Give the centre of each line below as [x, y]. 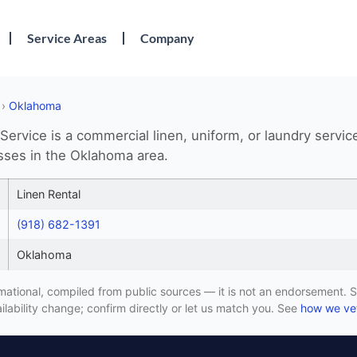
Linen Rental [49, 194]
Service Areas [67, 38]
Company [168, 38]
